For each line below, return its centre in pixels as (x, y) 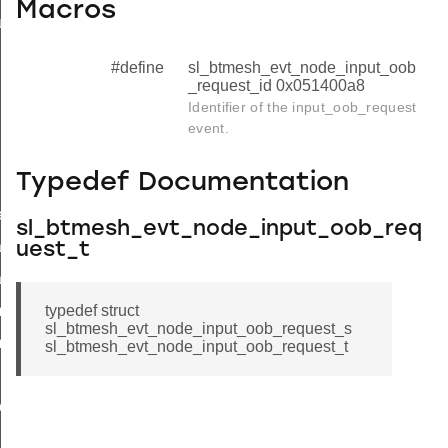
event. (208, 127)
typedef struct (92, 310)
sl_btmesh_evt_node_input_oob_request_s (198, 328)
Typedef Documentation (182, 184)
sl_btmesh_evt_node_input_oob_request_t (196, 346)
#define (137, 67)
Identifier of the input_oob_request (302, 106)
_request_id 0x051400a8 (276, 85)
